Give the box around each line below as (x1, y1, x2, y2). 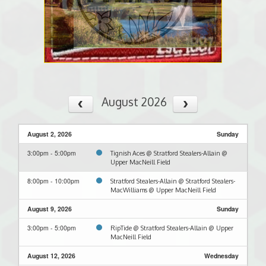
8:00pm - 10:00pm (27, 176, 80, 185)
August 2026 (101, 94, 167, 109)
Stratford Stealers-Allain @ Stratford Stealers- (110, 176, 235, 185)
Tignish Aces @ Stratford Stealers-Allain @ (110, 148, 227, 157)
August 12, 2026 (27, 251, 75, 260)
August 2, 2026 (27, 129, 72, 138)
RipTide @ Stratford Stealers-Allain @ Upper (110, 223, 233, 232)
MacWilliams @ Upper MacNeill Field (110, 185, 216, 194)
